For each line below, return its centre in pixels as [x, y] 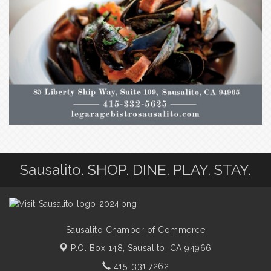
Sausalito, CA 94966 [170, 248]
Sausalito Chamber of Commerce [135, 230]
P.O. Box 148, [100, 248]
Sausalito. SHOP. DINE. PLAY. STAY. [135, 169]
